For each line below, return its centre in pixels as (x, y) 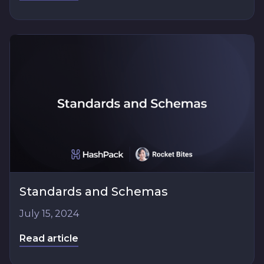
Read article (49, 238)
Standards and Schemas (94, 191)
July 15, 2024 (49, 213)
